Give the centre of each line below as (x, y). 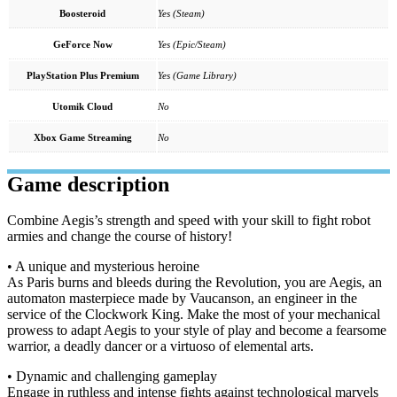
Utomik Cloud (82, 106)
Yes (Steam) (181, 13)
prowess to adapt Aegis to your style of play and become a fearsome (197, 331)
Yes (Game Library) (197, 75)
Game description (88, 185)
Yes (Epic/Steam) (192, 44)
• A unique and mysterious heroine (103, 267)
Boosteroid (82, 13)
